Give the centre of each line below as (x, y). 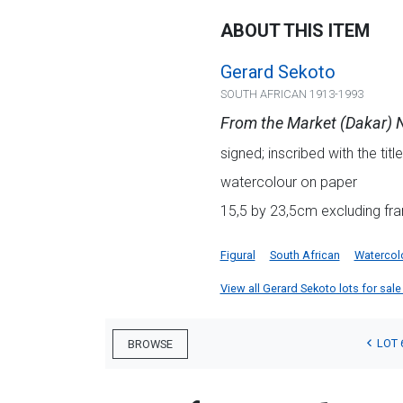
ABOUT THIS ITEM (295, 31)
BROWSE (150, 344)
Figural (237, 255)
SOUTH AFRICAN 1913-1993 (291, 94)
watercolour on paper (288, 183)
